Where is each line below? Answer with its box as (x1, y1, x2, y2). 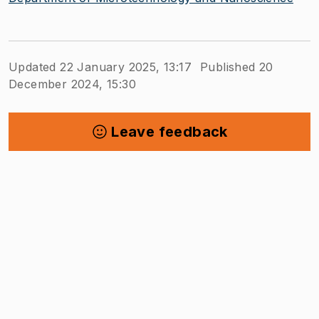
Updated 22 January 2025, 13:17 (9, 60, 192, 74)
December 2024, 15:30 (9, 77, 136, 91)
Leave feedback (111, 123, 228, 140)
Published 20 (200, 60, 273, 74)
